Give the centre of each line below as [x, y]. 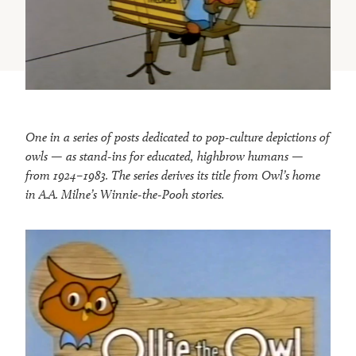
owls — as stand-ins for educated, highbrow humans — [164, 156]
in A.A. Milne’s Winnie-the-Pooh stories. [125, 194]
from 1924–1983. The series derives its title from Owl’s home [173, 175]
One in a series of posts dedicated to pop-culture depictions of [178, 137]
